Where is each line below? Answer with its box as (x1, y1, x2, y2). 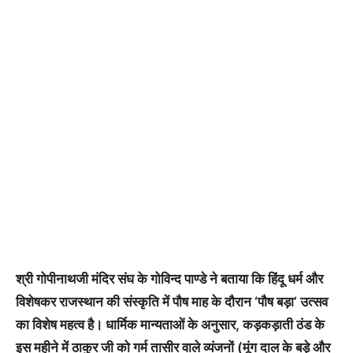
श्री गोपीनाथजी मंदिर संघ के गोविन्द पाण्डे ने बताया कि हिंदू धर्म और (16, 270, 323, 287)
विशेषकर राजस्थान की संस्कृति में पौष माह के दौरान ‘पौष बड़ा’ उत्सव (16, 293, 328, 310)
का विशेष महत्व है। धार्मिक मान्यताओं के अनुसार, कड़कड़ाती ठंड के (16, 316, 325, 333)
